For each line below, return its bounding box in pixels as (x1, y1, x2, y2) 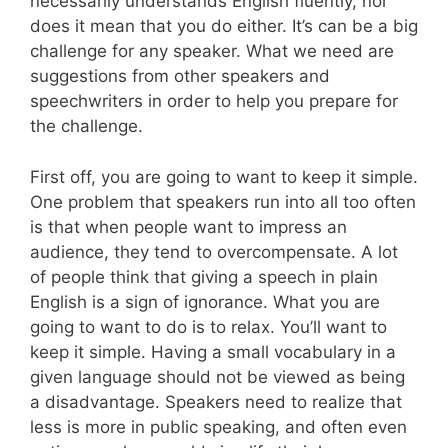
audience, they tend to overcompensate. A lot (30, 241, 398, 262)
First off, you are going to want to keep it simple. (30, 166, 418, 187)
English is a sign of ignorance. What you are (30, 291, 380, 312)
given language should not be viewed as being (30, 366, 405, 387)
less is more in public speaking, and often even (30, 416, 407, 437)
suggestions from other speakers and (30, 66, 330, 87)
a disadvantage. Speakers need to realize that (30, 391, 402, 412)
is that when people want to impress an (30, 216, 347, 237)
